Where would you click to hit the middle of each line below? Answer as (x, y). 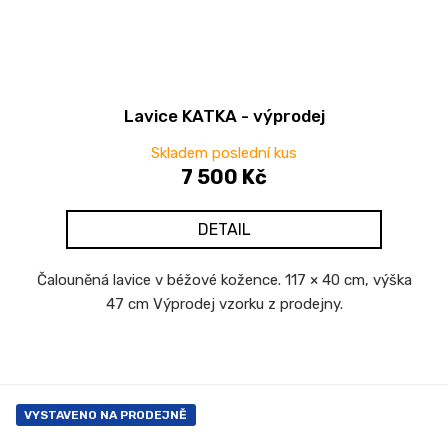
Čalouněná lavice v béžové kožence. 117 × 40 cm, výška (224, 279)
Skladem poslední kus (224, 152)
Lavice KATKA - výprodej (224, 115)
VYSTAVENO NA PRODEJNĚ (105, 414)
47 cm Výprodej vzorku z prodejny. (224, 303)
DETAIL (224, 229)
